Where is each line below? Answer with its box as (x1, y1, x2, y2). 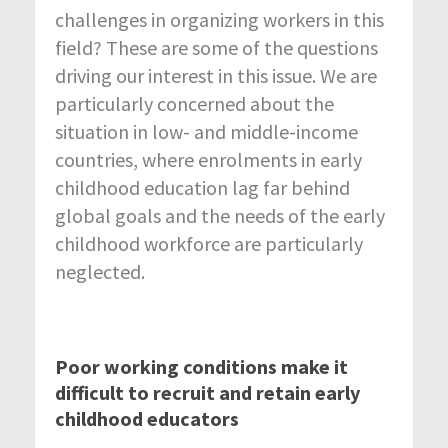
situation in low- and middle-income (55, 118, 358, 144)
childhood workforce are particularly (55, 230, 363, 256)
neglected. (55, 258, 145, 284)
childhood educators (55, 405, 239, 431)
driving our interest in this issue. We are (55, 62, 377, 88)
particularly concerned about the (55, 90, 334, 116)
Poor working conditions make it (55, 353, 348, 379)
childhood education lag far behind (55, 174, 350, 200)
